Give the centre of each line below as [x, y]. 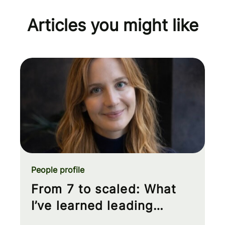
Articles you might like [113, 25]
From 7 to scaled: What [104, 189]
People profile [58, 170]
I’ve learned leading [92, 205]
